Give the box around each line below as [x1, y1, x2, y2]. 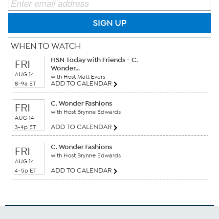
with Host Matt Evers [51, 73, 105, 81]
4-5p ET [15, 167, 36, 175]
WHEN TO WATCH [11, 41, 81, 52]
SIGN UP [92, 17, 127, 28]
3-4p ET [15, 124, 36, 131]
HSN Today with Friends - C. [51, 56, 138, 65]
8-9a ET [15, 80, 36, 88]
